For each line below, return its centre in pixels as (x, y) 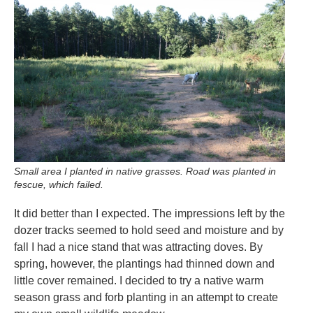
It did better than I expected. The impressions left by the (150, 213)
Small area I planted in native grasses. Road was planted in (145, 171)
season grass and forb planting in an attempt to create (146, 297)
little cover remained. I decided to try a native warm (139, 280)
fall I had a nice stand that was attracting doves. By (138, 247)
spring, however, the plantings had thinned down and (144, 263)
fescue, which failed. (59, 184)
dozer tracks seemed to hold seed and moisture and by (149, 230)
